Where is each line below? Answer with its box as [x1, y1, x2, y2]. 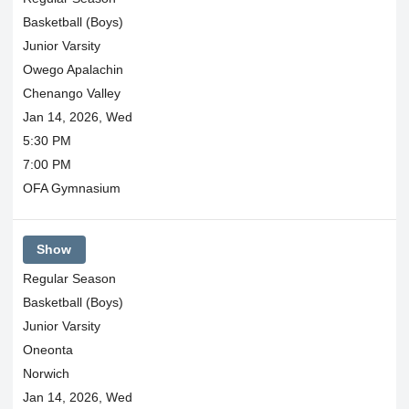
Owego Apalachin [22, 62, 123, 77]
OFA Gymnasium [22, 181, 121, 195]
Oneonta [22, 341, 73, 357]
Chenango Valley [22, 86, 121, 100]
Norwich [22, 365, 69, 381]
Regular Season [22, 270, 116, 286]
